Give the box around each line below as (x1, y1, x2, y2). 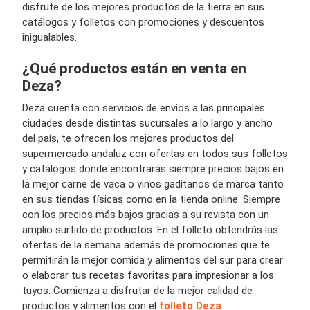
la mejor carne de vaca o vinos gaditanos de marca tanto (22, 177, 284, 190)
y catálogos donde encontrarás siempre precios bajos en (22, 162, 284, 175)
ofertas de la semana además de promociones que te (22, 238, 270, 251)
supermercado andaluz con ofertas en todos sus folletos (22, 147, 288, 160)
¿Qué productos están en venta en (22, 60, 246, 77)
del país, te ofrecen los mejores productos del (22, 131, 234, 145)
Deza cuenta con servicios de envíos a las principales (22, 101, 265, 114)
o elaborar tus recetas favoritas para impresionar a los (22, 268, 274, 282)
